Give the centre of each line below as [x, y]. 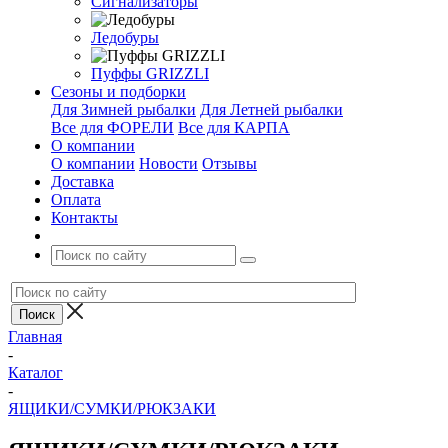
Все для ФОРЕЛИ [112, 127]
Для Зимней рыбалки [123, 109]
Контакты [84, 217]
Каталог [35, 372]
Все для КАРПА [234, 127]
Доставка [82, 181]
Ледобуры [125, 37]
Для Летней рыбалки [271, 109]
